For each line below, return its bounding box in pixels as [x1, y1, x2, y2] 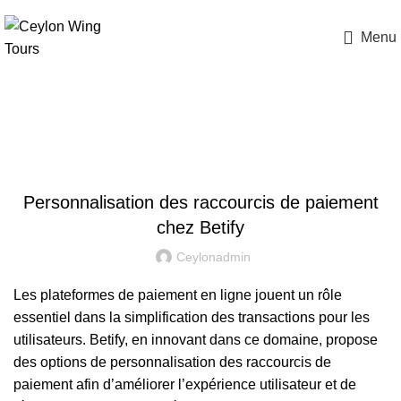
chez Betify [157, 218, 244, 237]
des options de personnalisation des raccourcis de [13, 354, 331, 370]
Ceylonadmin [175, 250, 251, 264]
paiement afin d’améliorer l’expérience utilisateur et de [13, 377, 356, 392]
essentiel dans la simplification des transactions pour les [13, 310, 370, 325]
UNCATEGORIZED [154, 152, 247, 165]
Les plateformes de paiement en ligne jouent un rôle [13, 287, 342, 303]
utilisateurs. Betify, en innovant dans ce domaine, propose [13, 332, 378, 347]
